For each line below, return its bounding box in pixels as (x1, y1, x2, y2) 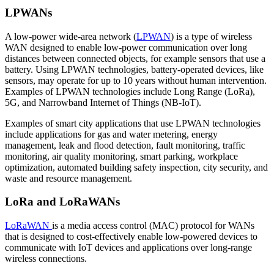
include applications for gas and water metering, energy (5, 128, 218, 139)
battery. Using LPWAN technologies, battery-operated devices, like (5, 64, 264, 75)
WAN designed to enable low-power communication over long (5, 42, 247, 53)
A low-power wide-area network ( (5, 31, 136, 42)
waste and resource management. (5, 172, 132, 183)
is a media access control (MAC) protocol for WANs (52, 220, 254, 231)
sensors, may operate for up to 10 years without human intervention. (5, 75, 267, 86)
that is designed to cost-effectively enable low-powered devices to (5, 231, 257, 242)
